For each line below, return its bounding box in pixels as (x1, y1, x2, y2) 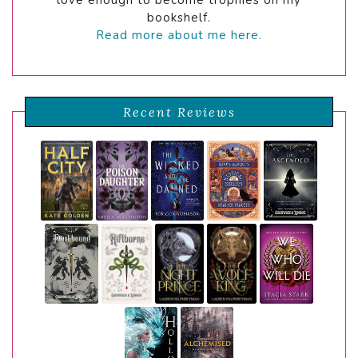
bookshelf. (147, 9, 211, 26)
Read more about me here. (96, 26, 262, 43)
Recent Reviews (122, 103, 236, 120)
